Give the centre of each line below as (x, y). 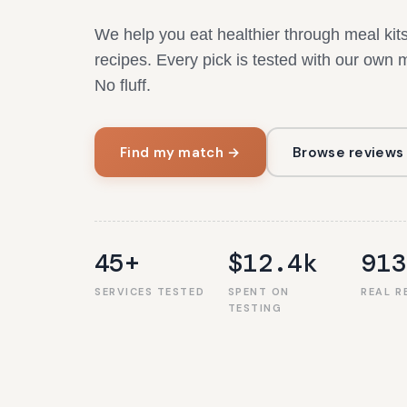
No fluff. (123, 85)
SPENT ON (259, 292)
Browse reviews (348, 152)
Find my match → (180, 152)
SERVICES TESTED (150, 292)
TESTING (255, 308)
